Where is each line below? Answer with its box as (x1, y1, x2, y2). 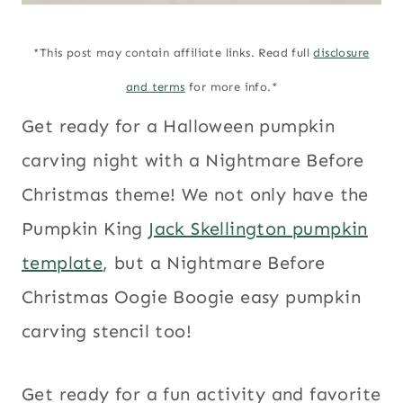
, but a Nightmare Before (103, 252, 326, 274)
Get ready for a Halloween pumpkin (22, 115, 336, 138)
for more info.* (184, 80, 277, 94)
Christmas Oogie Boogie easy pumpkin (22, 286, 361, 309)
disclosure (313, 46, 370, 60)
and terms (125, 80, 185, 94)
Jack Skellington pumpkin (148, 218, 368, 240)
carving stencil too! (22, 320, 192, 343)
